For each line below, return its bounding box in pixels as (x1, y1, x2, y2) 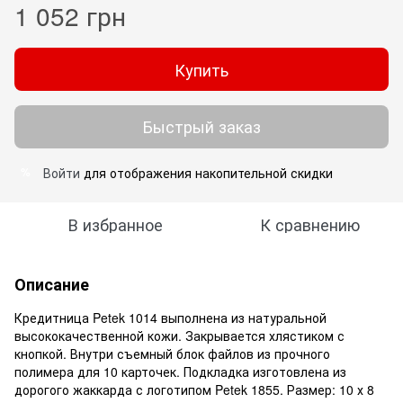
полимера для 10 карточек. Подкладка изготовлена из (14, 362, 346, 381)
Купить (175, 57, 228, 81)
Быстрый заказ (142, 114, 261, 139)
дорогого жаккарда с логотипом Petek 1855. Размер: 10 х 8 (14, 380, 374, 399)
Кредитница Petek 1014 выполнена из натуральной (14, 308, 327, 327)
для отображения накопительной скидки (80, 163, 333, 182)
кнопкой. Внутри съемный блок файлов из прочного (14, 344, 330, 363)
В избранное (67, 211, 163, 236)
